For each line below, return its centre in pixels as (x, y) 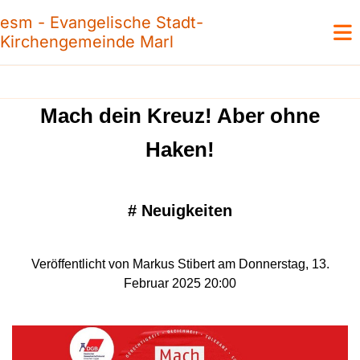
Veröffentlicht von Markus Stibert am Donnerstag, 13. (180, 264)
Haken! (180, 149)
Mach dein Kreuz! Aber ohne (180, 116)
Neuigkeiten (187, 211)
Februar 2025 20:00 (180, 283)
